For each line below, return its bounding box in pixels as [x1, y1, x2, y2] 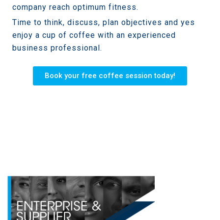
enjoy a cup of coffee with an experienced [12, 30, 176, 40]
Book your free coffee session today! [45, 71, 175, 81]
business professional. [12, 43, 102, 53]
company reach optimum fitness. [12, 2, 138, 12]
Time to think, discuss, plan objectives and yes [12, 18, 195, 27]
